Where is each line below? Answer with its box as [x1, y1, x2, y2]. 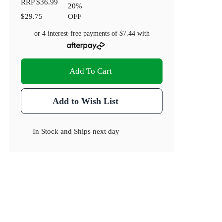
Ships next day [74, 127, 120, 136]
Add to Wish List [52, 96, 118, 107]
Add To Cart [69, 66, 112, 76]
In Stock [33, 127, 59, 136]
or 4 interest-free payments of [34, 30, 119, 38]
